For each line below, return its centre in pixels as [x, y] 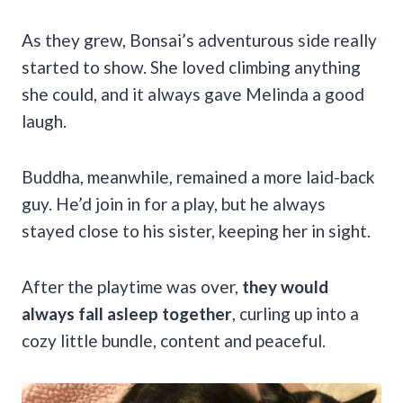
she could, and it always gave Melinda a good [193, 94]
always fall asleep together [127, 313]
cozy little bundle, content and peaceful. [174, 340]
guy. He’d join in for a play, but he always [174, 203]
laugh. [44, 121]
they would [285, 286]
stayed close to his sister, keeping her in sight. [196, 230]
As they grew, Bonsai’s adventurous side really [199, 40]
